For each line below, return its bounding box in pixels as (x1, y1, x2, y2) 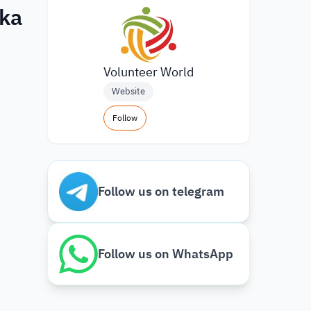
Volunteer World (103, 62, 194, 81)
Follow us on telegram (98, 182, 224, 201)
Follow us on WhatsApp (98, 244, 233, 263)
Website (112, 85, 145, 98)
